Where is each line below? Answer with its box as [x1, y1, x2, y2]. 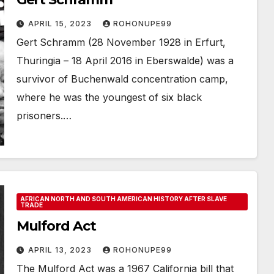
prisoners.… [16, 109, 72, 122]
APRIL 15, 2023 [28, 19, 94, 28]
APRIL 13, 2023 [28, 245, 94, 254]
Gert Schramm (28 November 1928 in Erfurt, [16, 36, 226, 48]
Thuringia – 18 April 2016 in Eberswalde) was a [16, 54, 234, 67]
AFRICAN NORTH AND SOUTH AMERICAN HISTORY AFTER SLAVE [20, 195, 227, 202]
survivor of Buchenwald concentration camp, [16, 73, 228, 85]
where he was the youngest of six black [16, 91, 202, 103]
